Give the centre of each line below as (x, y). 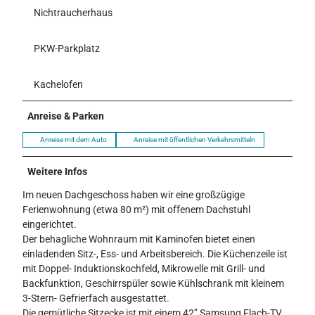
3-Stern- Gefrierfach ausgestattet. (96, 298)
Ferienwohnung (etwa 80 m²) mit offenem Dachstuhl (136, 210)
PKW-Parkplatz (67, 49)
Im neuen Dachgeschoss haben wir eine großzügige (134, 195)
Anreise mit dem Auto (73, 140)
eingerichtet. (50, 225)
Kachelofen (58, 85)
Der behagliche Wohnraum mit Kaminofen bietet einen (139, 239)
